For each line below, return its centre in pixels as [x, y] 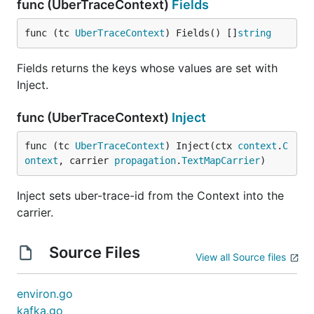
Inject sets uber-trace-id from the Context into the [150, 196]
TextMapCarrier [221, 161]
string [254, 33]
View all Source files [241, 257]
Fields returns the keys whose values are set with [147, 68]
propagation [145, 161]
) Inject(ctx [201, 146]
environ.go [45, 294]
